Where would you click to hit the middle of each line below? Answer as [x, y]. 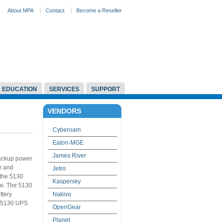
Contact [55, 10]
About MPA [21, 10]
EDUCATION [20, 89]
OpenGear [67, 207]
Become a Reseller [99, 10]
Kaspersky [67, 181]
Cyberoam [67, 130]
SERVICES [64, 89]
